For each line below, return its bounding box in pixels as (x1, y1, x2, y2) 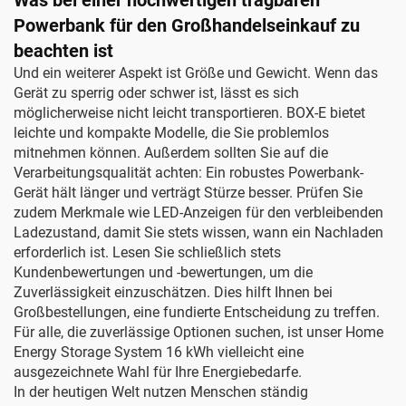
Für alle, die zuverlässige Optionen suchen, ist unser (14, 324, 345, 341)
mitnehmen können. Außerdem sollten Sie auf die (14, 144, 328, 161)
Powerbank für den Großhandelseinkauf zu (14, 14, 360, 36)
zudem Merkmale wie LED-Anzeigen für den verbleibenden (14, 204, 383, 221)
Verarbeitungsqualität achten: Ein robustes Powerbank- (14, 164, 363, 181)
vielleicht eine (217, 343, 304, 361)
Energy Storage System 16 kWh (14, 343, 217, 361)
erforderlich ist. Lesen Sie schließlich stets (14, 244, 281, 261)
